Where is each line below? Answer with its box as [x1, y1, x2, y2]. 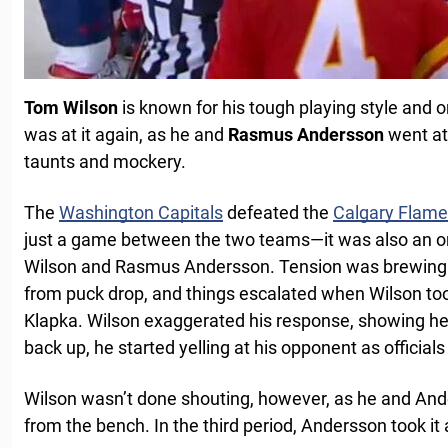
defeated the [223, 202, 333, 223]
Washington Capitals [59, 202, 223, 223]
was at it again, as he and [24, 124, 228, 145]
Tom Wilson [24, 97, 118, 118]
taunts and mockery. [24, 151, 186, 172]
